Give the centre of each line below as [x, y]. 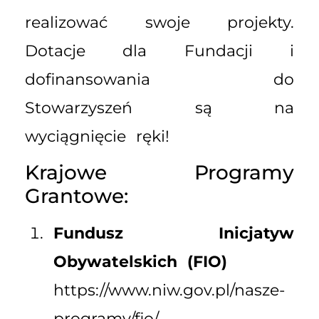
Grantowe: [77, 196]
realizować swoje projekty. [159, 22]
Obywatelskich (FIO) [140, 262]
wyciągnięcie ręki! [97, 136]
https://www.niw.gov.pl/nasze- [169, 291]
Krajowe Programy [159, 173]
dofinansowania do [159, 79]
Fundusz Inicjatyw [174, 234]
